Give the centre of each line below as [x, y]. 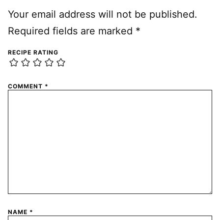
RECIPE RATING [33, 52]
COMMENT [26, 86]
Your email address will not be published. [103, 14]
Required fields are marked [72, 31]
